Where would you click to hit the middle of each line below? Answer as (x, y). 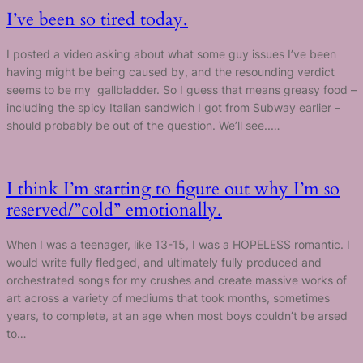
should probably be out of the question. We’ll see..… (143, 125)
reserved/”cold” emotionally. (114, 210)
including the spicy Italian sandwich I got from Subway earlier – (173, 107)
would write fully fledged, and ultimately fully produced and (164, 262)
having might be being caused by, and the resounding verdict (171, 71)
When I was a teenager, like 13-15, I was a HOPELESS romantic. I (178, 244)
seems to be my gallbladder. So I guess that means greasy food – (181, 89)
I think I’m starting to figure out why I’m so (173, 189)
